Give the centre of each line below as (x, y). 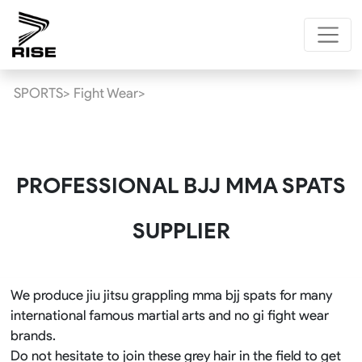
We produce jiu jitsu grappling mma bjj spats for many (171, 295)
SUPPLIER (181, 232)
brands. (33, 335)
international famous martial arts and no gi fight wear (169, 315)
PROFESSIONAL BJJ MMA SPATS (181, 186)
